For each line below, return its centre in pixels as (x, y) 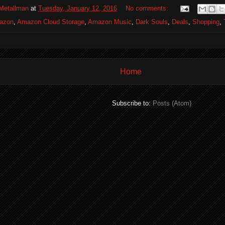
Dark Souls (152, 22)
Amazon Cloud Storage (51, 22)
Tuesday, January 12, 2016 (78, 8)
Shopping (206, 22)
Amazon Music (110, 22)
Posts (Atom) (172, 103)
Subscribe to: (132, 103)
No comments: (148, 8)
